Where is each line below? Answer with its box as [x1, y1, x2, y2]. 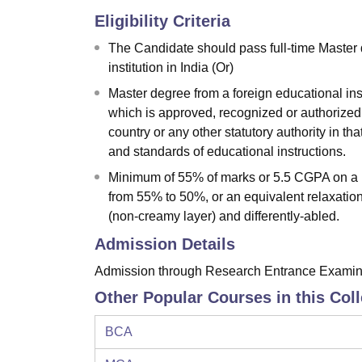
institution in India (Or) [108, 61, 234, 75]
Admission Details [95, 235, 235, 254]
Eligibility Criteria [95, 12, 230, 31]
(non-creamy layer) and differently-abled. [108, 209, 339, 224]
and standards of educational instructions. [108, 145, 346, 159]
